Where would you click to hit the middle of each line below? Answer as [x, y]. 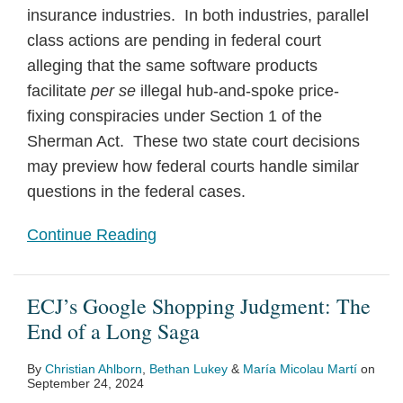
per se [116, 91]
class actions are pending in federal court [174, 40]
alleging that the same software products [172, 66]
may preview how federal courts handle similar [193, 166]
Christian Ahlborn [94, 369]
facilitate [59, 91]
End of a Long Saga [113, 331]
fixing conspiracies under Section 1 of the [175, 116]
